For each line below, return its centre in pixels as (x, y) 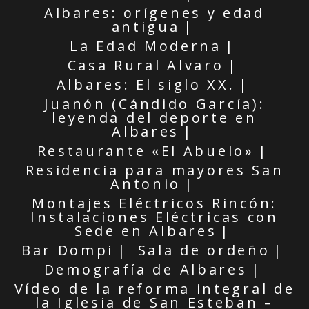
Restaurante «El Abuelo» (146, 150)
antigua (146, 26)
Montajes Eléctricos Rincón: (154, 203)
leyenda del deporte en (154, 117)
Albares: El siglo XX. (146, 84)
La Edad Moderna (146, 46)
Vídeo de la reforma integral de (154, 288)
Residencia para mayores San (154, 170)
